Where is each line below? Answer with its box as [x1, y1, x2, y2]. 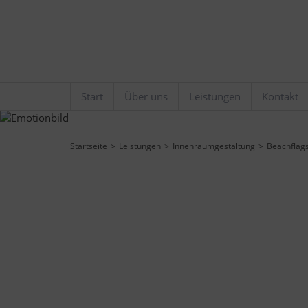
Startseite [70, 140, 107, 152]
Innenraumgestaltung [173, 140, 255, 152]
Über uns [124, 89, 168, 103]
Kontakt [262, 89, 298, 103]
